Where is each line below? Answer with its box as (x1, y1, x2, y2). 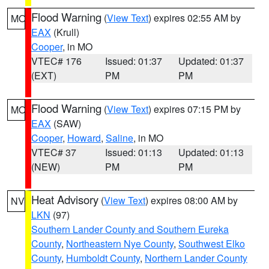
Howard (67, 131, 101, 145)
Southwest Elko (178, 237, 245, 250)
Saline (106, 131, 133, 145)
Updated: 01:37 (178, 54, 244, 68)
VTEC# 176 (31, 54, 82, 68)
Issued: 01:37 (104, 54, 162, 68)
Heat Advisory (31, 192, 98, 207)
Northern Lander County (145, 251, 247, 265)
